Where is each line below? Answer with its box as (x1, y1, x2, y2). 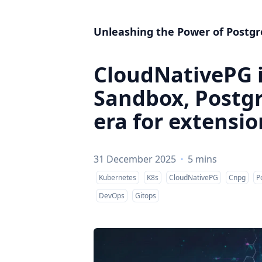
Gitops (135, 191, 156, 201)
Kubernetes (99, 173, 136, 182)
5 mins (188, 153, 217, 166)
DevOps (99, 191, 125, 201)
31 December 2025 (94, 153, 176, 166)
